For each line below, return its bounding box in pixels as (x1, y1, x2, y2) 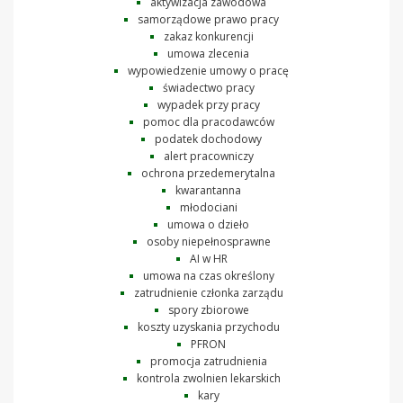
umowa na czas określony (142, 267, 274, 283)
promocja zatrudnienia (149, 353, 267, 369)
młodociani (179, 199, 237, 215)
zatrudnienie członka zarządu (133, 284, 283, 300)
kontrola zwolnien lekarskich (136, 370, 281, 386)
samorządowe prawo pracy (138, 11, 279, 27)
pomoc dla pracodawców (142, 113, 274, 130)
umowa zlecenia (167, 45, 249, 61)
